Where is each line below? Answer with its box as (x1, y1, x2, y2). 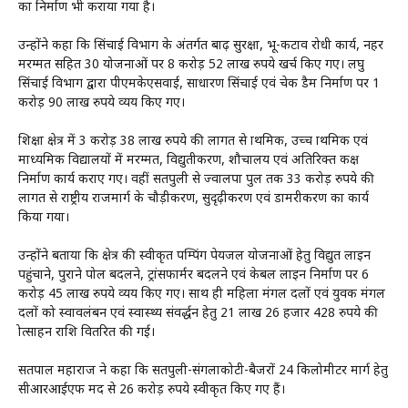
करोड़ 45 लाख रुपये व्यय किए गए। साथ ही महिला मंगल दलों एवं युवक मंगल (18, 286, 385, 304)
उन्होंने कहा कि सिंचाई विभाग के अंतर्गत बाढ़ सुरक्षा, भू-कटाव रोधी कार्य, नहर (18, 37, 383, 56)
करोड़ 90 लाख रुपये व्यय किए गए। (18, 95, 185, 113)
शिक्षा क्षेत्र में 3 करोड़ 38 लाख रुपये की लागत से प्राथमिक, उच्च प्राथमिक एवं (18, 133, 368, 151)
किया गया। (18, 209, 69, 228)
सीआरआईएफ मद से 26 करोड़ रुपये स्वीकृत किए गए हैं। (18, 382, 285, 400)
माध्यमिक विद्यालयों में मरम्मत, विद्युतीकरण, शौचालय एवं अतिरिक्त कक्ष (18, 152, 359, 170)
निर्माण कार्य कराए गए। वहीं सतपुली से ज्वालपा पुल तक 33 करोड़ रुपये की (18, 171, 374, 189)
